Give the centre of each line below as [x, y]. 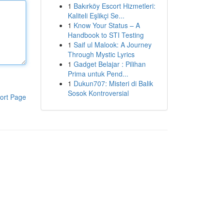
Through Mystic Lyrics [101, 54]
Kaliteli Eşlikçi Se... [96, 15]
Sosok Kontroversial [98, 93]
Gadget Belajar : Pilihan [109, 64]
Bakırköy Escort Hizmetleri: [114, 6]
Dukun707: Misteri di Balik [113, 83]
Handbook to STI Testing [106, 35]
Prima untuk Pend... [98, 74]
